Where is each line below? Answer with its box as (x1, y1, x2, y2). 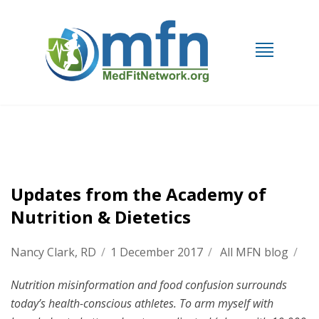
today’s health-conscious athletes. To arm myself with (11, 296, 273, 311)
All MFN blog (220, 244, 288, 260)
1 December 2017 (110, 244, 203, 260)
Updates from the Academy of (11, 182, 266, 206)
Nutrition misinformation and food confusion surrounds (11, 277, 287, 293)
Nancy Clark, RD (11, 244, 96, 260)
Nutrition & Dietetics (11, 205, 191, 229)
